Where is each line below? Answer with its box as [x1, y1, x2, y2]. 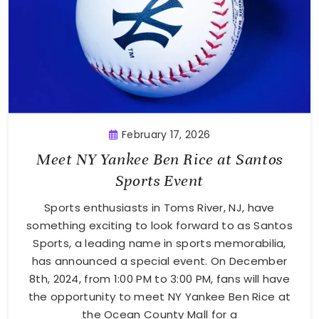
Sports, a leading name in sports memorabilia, [33, 236, 286, 251]
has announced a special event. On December [31, 253, 288, 269]
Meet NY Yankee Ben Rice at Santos [36, 150, 283, 169]
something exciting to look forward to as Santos [26, 218, 293, 234]
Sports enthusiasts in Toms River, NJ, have [44, 200, 275, 216]
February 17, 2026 [122, 127, 211, 142]
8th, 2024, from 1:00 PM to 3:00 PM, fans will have [29, 271, 290, 287]
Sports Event [115, 171, 204, 191]
